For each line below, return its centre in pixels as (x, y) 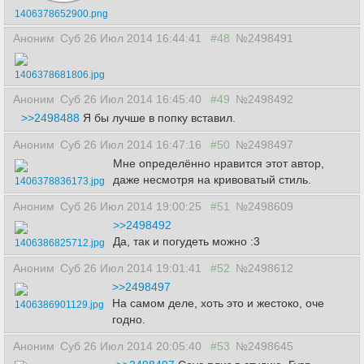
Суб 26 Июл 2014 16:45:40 (132, 99)
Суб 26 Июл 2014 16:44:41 (132, 38)
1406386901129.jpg (59, 305)
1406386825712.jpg (60, 243)
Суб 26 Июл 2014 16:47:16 (132, 145)
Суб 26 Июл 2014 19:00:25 (132, 206)
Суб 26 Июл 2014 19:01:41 (132, 268)
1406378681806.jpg (60, 75)
